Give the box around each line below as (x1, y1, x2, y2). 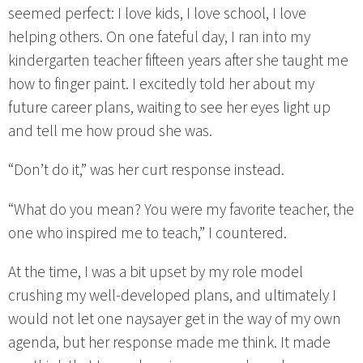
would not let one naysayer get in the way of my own (8, 307, 341, 331)
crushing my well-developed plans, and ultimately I (8, 284, 336, 307)
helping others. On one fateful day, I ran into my (8, 26, 310, 49)
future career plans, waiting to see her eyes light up (8, 96, 331, 120)
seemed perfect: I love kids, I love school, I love (8, 2, 306, 26)
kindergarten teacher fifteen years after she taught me (8, 49, 348, 73)
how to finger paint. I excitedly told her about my (8, 73, 314, 96)
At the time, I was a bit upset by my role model (8, 260, 303, 284)
